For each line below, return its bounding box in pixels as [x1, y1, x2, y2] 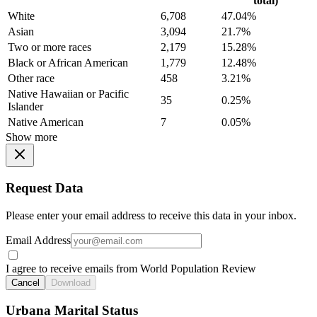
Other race [8, 72, 54, 85]
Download [51, 277, 91, 288]
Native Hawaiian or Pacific [8, 88, 129, 100]
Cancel [11, 277, 40, 288]
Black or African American [8, 57, 128, 69]
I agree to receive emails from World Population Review [6, 262, 256, 275]
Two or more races [8, 41, 91, 54]
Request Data [6, 180, 83, 196]
